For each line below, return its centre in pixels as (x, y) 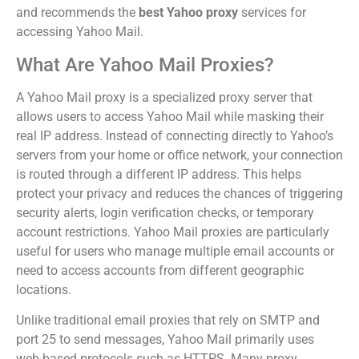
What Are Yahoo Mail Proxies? (145, 65)
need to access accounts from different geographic (160, 270)
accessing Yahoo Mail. (80, 32)
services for (272, 13)
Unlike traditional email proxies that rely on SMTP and (168, 320)
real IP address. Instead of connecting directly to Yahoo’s (175, 135)
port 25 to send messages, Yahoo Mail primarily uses (165, 339)
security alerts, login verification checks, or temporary (165, 212)
